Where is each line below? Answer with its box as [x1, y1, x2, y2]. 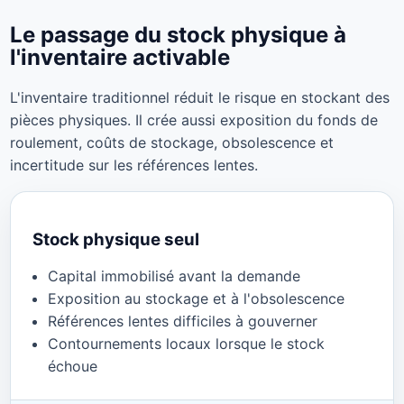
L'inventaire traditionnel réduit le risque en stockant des [9, 88, 390, 106]
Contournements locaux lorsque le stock [48, 335, 326, 353]
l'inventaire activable [9, 44, 230, 71]
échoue [48, 357, 98, 376]
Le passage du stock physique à [9, 22, 346, 49]
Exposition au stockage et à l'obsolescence [48, 289, 345, 308]
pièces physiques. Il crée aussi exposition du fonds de [9, 111, 378, 129]
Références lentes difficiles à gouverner [48, 312, 318, 331]
